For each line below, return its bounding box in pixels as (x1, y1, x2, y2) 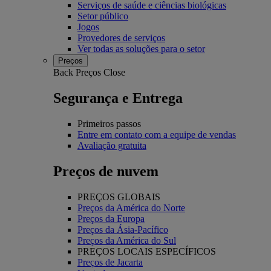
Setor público (77, 11, 128, 21)
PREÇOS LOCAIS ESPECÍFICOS (77, 246, 216, 256)
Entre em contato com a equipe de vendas (77, 129, 236, 140)
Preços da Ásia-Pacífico (77, 224, 168, 235)
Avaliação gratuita (77, 140, 146, 151)
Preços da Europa (77, 213, 145, 224)
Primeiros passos (77, 118, 141, 129)
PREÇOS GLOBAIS (77, 191, 160, 202)
